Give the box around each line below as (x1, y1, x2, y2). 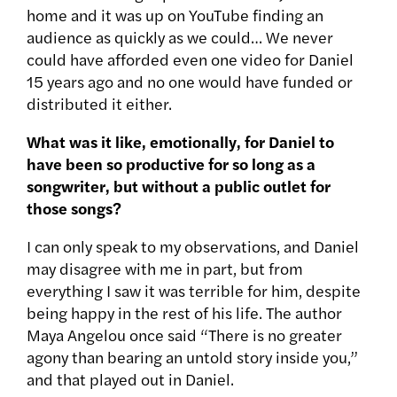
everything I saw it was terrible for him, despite (27, 278, 361, 301)
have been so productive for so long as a (27, 152, 315, 175)
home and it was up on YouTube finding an (27, 3, 323, 26)
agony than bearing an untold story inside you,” (27, 345, 358, 368)
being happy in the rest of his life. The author (27, 300, 342, 323)
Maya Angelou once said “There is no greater (27, 323, 342, 346)
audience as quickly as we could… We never (27, 25, 333, 48)
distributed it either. (27, 91, 172, 114)
